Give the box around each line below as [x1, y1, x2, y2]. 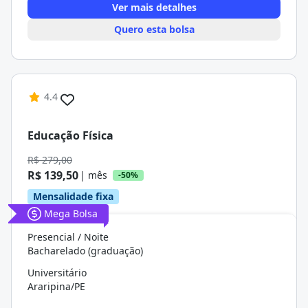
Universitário [27, 266, 87, 279]
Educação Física [27, 127, 113, 143]
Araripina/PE [27, 280, 85, 293]
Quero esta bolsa [113, 23, 195, 36]
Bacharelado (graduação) [27, 244, 143, 257]
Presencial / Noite [27, 230, 109, 243]
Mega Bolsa [44, 207, 98, 220]
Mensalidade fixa [33, 190, 113, 203]
